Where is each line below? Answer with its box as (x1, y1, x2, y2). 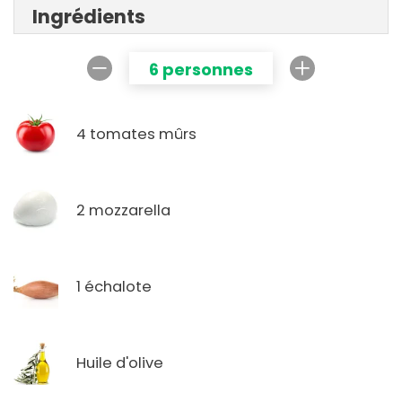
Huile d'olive (76, 352, 163, 373)
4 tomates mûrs (76, 123, 197, 144)
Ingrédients (32, 4, 145, 31)
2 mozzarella (76, 199, 170, 221)
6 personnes (149, 58, 253, 82)
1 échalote (76, 275, 152, 297)
